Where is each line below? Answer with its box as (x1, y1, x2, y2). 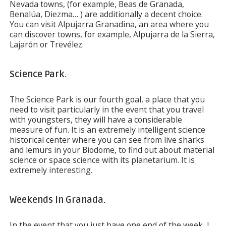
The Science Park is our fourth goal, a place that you (9, 94, 205, 105)
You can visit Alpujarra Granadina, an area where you (9, 19, 209, 30)
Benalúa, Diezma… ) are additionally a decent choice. (9, 9, 203, 20)
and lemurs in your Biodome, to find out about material (9, 144, 214, 155)
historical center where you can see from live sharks (9, 134, 204, 145)
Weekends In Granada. (9, 194, 105, 205)
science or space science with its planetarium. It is (9, 154, 195, 165)
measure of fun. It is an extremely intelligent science (9, 124, 205, 135)
